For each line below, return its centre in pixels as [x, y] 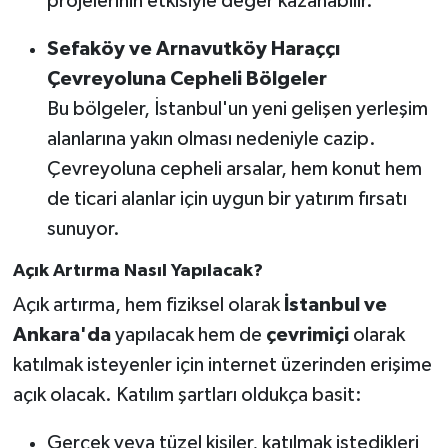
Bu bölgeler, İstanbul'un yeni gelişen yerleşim [237, 108]
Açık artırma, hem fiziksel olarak [148, 305]
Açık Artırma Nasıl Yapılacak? [137, 270]
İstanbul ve [335, 305]
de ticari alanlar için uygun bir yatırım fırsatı [226, 198]
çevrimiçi [307, 335]
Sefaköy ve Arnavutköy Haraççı [193, 48]
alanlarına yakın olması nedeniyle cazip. [211, 138]
